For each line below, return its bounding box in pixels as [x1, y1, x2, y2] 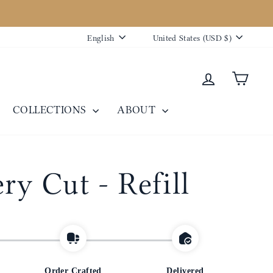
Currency [143, 24, 265, 60]
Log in [216, 70, 246, 83]
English [87, 33, 115, 43]
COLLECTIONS [12, 103, 90, 116]
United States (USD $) [152, 33, 232, 43]
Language [83, 24, 210, 60]
